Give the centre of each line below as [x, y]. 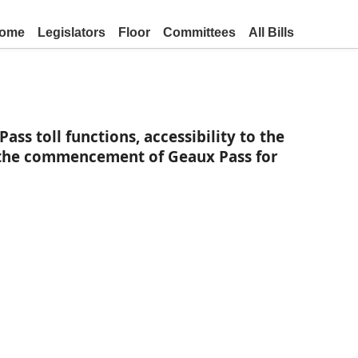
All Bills [271, 32]
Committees [199, 32]
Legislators [72, 32]
